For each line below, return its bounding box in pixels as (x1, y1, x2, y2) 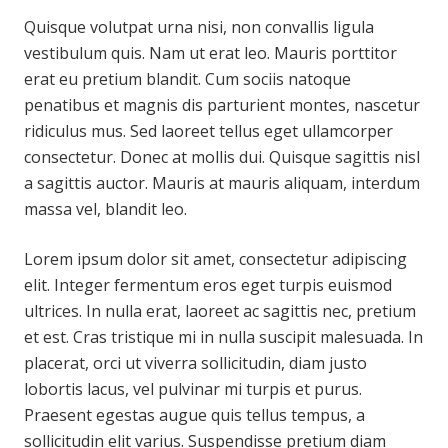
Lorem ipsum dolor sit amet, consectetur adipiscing (24, 248, 407, 270)
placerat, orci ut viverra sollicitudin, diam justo (24, 352, 367, 374)
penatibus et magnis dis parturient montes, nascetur (24, 94, 420, 116)
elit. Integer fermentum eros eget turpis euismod (24, 274, 392, 296)
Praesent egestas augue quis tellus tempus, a (24, 404, 365, 426)
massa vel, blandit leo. (24, 198, 187, 220)
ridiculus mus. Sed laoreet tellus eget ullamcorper (24, 120, 393, 142)
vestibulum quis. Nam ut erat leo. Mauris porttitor (24, 42, 397, 64)
